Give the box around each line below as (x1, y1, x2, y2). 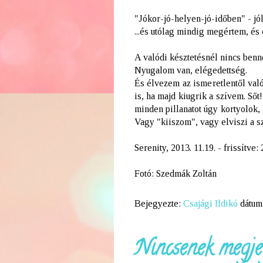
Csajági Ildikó (183, 198, 238, 208)
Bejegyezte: (134, 198, 183, 208)
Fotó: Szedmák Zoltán (134, 168, 217, 178)
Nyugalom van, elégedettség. (134, 65, 247, 75)
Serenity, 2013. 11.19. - (134, 142, 224, 153)
